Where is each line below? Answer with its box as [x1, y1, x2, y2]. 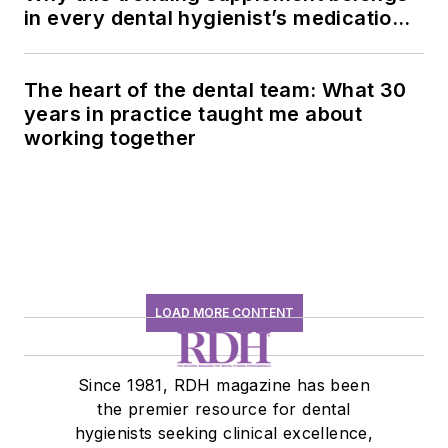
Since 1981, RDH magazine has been [77, 374, 371, 395]
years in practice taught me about [24, 101, 363, 126]
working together [24, 125, 197, 150]
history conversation [24, 29, 231, 54]
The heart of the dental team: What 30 [24, 77, 407, 102]
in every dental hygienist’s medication [24, 5, 405, 30]
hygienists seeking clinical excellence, [74, 422, 374, 443]
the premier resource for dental [97, 398, 351, 419]
